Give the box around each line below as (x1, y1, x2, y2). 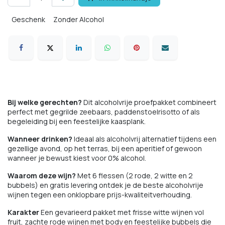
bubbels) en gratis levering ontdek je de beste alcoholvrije (8, 180, 203, 190)
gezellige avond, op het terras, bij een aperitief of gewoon (8, 144, 202, 154)
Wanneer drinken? (8, 134, 72, 144)
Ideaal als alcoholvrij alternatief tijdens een (72, 134, 216, 144)
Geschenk (12, 14, 45, 24)
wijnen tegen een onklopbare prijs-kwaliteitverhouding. (8, 190, 192, 200)
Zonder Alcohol (53, 14, 104, 24)
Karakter (8, 207, 39, 217)
